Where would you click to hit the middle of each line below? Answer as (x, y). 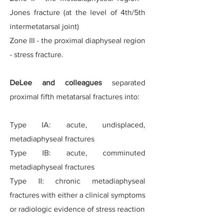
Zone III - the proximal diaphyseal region (77, 40)
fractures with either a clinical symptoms (77, 195)
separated (124, 83)
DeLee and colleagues (56, 83)
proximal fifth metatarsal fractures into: (75, 97)
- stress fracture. (37, 54)
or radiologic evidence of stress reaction (77, 209)
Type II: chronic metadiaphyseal (77, 181)
